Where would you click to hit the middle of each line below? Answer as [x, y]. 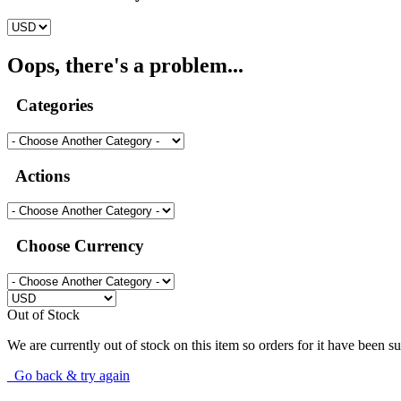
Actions [38, 175]
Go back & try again [68, 375]
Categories [50, 106]
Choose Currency [76, 246]
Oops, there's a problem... [125, 66]
